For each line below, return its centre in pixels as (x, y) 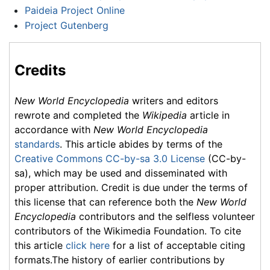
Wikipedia (165, 115)
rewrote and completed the (78, 115)
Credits (40, 71)
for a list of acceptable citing (177, 246)
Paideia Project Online (74, 10)
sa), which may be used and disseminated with (121, 173)
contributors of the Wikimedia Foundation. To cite (128, 231)
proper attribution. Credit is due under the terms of (131, 188)
